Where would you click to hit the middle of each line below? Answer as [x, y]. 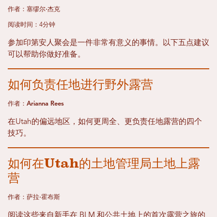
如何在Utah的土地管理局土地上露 [104, 163]
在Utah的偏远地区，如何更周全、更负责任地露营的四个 [105, 122]
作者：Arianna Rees [36, 104]
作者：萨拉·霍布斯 [34, 197]
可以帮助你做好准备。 [46, 54]
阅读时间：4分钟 [31, 25]
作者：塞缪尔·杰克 [34, 9]
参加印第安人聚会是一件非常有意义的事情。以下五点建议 [108, 43]
